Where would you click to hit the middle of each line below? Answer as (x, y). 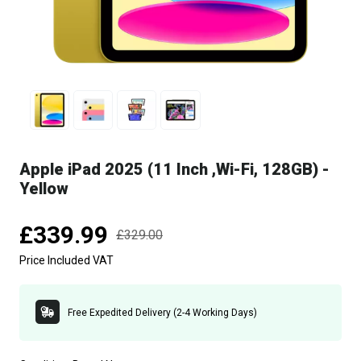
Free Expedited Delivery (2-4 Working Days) (162, 312)
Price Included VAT (66, 261)
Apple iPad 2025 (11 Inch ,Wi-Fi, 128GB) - (174, 170)
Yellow (44, 189)
